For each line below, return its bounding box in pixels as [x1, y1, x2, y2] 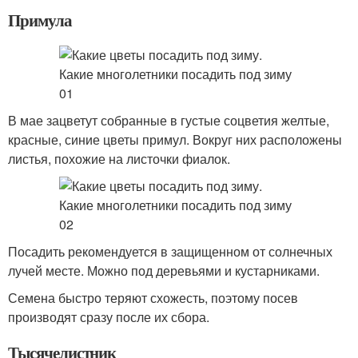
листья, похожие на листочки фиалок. [8, 149, 230, 168]
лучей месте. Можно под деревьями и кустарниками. [8, 261, 320, 280]
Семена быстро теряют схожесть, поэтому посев [8, 288, 298, 307]
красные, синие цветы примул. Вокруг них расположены [8, 130, 342, 149]
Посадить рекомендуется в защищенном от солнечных [8, 242, 332, 261]
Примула [8, 8, 72, 32]
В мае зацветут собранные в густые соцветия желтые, [8, 111, 329, 129]
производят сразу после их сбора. [8, 308, 209, 326]
